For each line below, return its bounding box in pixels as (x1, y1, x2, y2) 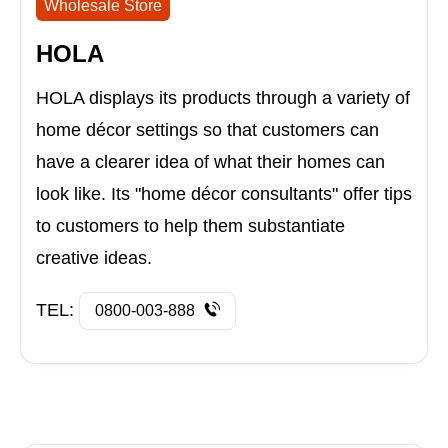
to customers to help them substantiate (36, 216, 345, 237)
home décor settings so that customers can (36, 120, 379, 141)
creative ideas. (36, 248, 152, 269)
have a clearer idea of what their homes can (36, 152, 385, 173)
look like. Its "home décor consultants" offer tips (36, 184, 412, 205)
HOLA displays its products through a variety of (36, 88, 410, 109)
